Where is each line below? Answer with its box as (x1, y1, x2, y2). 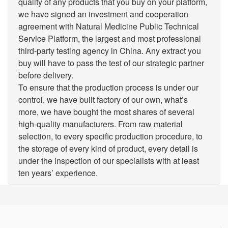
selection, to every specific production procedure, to (18, 130, 203, 142)
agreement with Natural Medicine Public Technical (18, 20, 199, 33)
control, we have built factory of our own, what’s (18, 94, 188, 106)
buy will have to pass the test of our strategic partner (18, 57, 204, 69)
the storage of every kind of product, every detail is (18, 142, 198, 155)
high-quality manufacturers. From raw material (18, 118, 183, 130)
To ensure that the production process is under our (18, 81, 198, 94)
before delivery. (18, 69, 73, 81)
